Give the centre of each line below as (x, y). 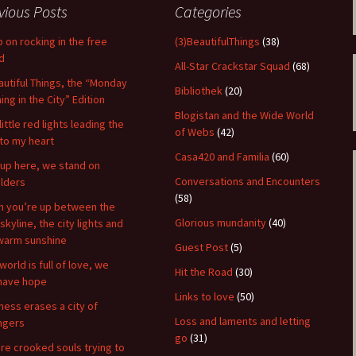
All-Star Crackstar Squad (232, 66)
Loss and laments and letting (243, 321)
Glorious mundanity (221, 222)
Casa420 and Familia (222, 157)
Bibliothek (199, 91)
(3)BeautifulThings (217, 41)
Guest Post (201, 247)
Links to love (205, 296)
